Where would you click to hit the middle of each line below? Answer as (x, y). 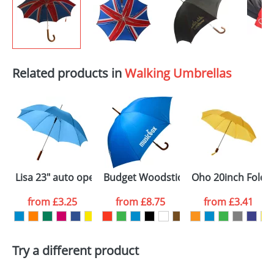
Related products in (68, 73)
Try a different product (76, 250)
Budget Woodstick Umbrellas (170, 177)
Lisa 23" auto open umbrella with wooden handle (128, 177)
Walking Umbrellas (178, 73)
